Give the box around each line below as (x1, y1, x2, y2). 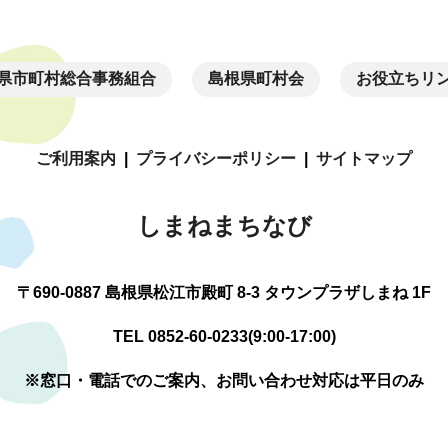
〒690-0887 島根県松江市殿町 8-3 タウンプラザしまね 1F (17, 283, 431, 301)
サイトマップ (316, 149, 412, 167)
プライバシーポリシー (136, 149, 296, 167)
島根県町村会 (208, 70, 304, 88)
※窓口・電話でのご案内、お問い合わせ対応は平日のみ (24, 371, 424, 389)
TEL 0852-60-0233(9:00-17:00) (112, 327, 336, 345)
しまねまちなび (136, 211, 312, 239)
